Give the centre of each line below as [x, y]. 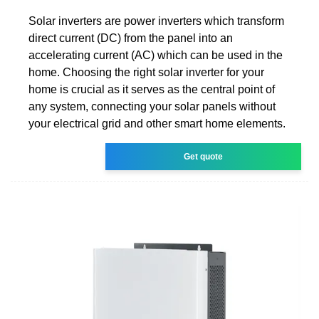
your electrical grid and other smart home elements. [157, 123]
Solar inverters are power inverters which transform [156, 21]
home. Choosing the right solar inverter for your [146, 72]
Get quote [204, 156]
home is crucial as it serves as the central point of [152, 89]
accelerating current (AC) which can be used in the [156, 55]
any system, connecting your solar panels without [152, 106]
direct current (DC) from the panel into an [131, 38]
